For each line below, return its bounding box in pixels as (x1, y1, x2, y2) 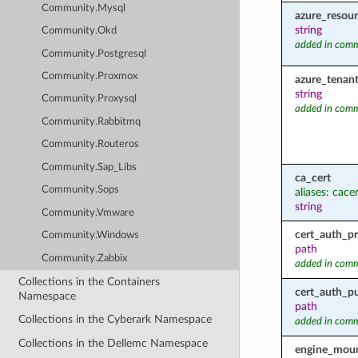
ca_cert (294, 171, 331, 184)
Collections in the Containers (18, 275, 161, 288)
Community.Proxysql (42, 93, 137, 105)
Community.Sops (42, 185, 120, 196)
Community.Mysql (42, 2, 126, 14)
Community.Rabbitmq (42, 116, 141, 127)
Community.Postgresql (42, 48, 147, 59)
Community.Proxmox (42, 71, 138, 82)
